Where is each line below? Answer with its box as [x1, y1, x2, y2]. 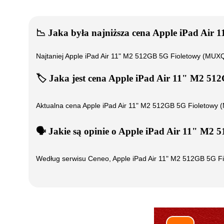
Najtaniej [36, 52, 65, 60]
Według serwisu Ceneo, [36, 154, 112, 162]
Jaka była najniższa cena [45, 27, 152, 38]
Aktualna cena [36, 101, 82, 109]
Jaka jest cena [46, 73, 108, 84]
